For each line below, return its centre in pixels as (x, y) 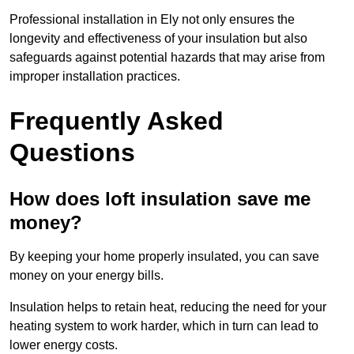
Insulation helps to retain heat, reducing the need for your (168, 307)
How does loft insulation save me (160, 199)
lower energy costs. (64, 345)
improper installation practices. (95, 77)
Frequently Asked (117, 121)
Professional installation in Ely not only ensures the (152, 20)
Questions (72, 153)
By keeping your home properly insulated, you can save (164, 257)
